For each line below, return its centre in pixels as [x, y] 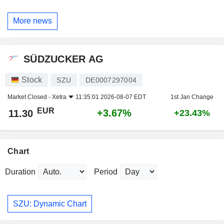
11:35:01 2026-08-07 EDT [111, 97]
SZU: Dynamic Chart [50, 203]
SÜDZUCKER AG [64, 59]
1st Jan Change [192, 97]
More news [32, 21]
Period [106, 172]
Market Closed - [30, 97]
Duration [20, 172]
